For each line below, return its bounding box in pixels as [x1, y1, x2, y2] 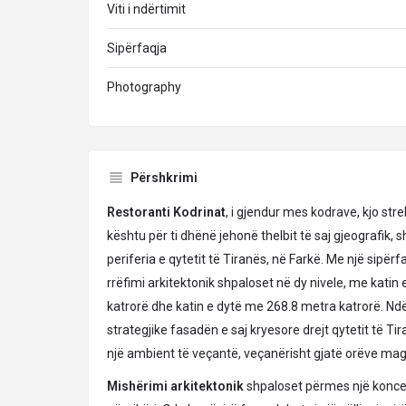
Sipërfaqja [107, 41, 167, 55]
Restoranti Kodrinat [107, 205, 226, 219]
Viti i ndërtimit [107, 2, 186, 16]
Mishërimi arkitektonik [107, 379, 244, 393]
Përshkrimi [130, 170, 198, 185]
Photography [107, 80, 181, 94]
